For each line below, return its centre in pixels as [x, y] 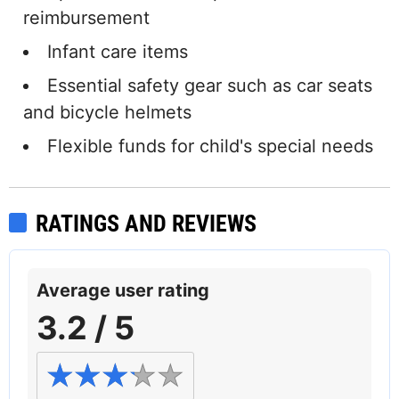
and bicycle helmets [107, 113]
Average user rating [123, 291]
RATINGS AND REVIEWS [146, 224]
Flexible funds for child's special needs [210, 147]
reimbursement [86, 18]
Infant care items [118, 52]
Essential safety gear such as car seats [210, 86]
